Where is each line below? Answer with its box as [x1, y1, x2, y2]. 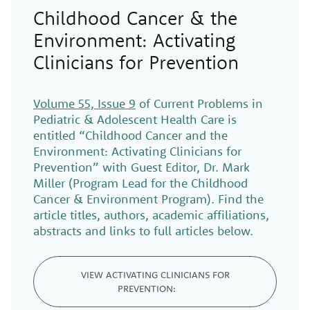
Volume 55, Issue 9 [33, 95, 136, 111]
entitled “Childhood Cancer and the [33, 127, 228, 143]
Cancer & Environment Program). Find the [33, 190, 264, 207]
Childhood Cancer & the [33, 5, 237, 30]
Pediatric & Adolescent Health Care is [33, 111, 237, 127]
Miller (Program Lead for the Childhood [33, 174, 248, 191]
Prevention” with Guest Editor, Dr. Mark [33, 158, 250, 175]
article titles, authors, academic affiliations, [33, 206, 269, 223]
